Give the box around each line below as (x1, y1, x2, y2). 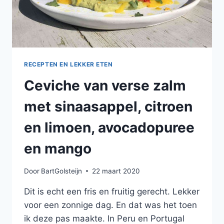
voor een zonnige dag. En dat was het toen (24, 199, 197, 210)
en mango (24, 140, 91, 157)
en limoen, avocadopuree (24, 119, 194, 136)
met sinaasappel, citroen (24, 98, 192, 115)
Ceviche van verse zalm (24, 77, 186, 94)
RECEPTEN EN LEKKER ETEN (24, 60, 113, 68)
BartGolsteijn (41, 166, 82, 175)
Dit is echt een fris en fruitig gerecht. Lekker (24, 186, 199, 196)
